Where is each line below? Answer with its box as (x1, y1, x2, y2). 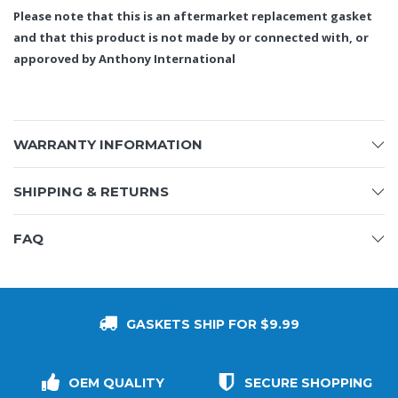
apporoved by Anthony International (13, 51, 238, 68)
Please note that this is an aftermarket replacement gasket (13, 8, 372, 25)
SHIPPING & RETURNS (13, 183, 169, 201)
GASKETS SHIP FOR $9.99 (125, 316, 299, 333)
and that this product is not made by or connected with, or (13, 29, 369, 46)
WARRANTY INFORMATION (13, 136, 203, 154)
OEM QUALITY (68, 375, 164, 392)
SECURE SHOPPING (244, 375, 372, 392)
